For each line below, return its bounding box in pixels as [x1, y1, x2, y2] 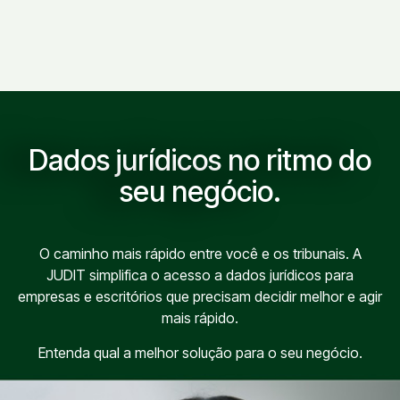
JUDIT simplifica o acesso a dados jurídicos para [46, 266, 354, 285]
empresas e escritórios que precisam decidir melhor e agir [18, 287, 382, 306]
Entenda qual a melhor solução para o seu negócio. [37, 343, 362, 362]
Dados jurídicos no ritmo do [29, 143, 371, 179]
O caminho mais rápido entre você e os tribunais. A [38, 245, 362, 263]
